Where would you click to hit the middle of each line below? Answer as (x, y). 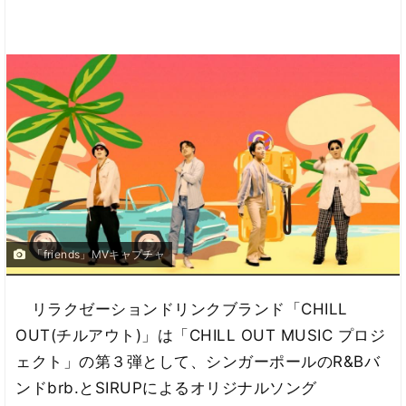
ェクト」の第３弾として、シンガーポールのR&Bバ (198, 361)
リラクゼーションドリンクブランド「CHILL (182, 309)
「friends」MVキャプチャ (99, 255)
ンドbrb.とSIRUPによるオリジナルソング (166, 387)
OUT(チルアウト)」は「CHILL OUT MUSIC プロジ (201, 335)
